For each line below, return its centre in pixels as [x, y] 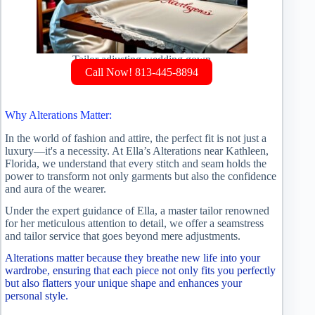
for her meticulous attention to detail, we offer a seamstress [134, 223]
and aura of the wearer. [56, 189]
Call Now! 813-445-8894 [142, 72]
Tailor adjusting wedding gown [142, 59]
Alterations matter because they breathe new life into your [133, 257]
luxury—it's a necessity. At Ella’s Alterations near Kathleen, [137, 151]
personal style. [37, 295]
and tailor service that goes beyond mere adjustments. [123, 236]
